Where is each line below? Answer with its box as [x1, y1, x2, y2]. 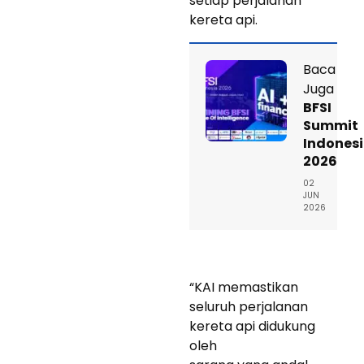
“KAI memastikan [189, 277, 298, 297]
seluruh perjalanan [189, 297, 308, 316]
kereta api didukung [189, 316, 315, 336]
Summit [303, 115, 358, 135]
